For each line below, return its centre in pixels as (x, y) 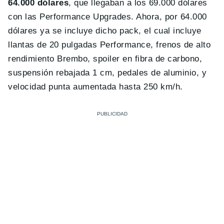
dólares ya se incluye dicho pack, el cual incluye (105, 31)
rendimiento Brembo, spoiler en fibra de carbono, (105, 59)
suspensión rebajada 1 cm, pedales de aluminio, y (107, 73)
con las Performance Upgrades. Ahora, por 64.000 (107, 17)
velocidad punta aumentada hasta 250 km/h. (95, 87)
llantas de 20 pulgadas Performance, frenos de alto (109, 45)
